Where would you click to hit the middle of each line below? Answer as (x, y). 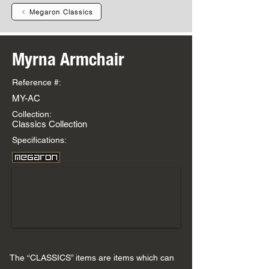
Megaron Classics (61, 12)
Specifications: (39, 140)
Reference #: (37, 82)
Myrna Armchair (68, 59)
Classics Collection (50, 124)
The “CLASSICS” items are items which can (92, 258)
